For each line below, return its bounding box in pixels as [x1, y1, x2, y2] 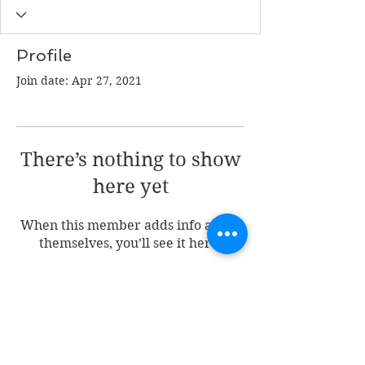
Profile [16, 46, 72, 65]
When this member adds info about [20, 218, 240, 233]
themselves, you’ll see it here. [38, 235, 222, 251]
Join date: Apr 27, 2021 [16, 73, 142, 88]
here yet [92, 175, 169, 198]
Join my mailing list [18, 305, 182, 325]
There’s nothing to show [20, 148, 241, 171]
